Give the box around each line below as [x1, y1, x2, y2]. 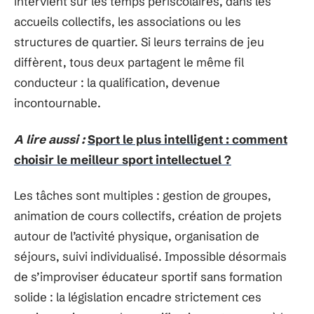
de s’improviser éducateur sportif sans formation [14, 269, 282, 284]
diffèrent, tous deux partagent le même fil [14, 55, 244, 69]
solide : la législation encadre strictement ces [14, 289, 261, 304]
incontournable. [14, 95, 101, 110]
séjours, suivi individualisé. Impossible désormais [14, 249, 287, 264]
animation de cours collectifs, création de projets [14, 208, 282, 223]
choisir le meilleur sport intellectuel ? [14, 151, 231, 167]
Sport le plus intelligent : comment [88, 131, 287, 146]
